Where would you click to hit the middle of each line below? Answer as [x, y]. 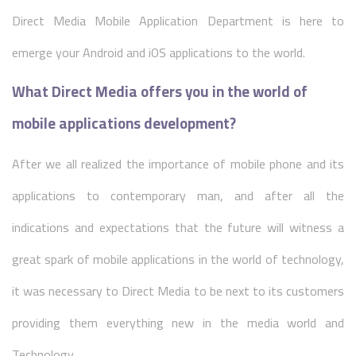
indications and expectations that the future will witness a [178, 227]
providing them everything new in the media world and [178, 323]
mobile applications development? [124, 124]
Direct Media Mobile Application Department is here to [178, 21]
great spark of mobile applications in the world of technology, [178, 259]
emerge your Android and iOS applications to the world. [159, 52]
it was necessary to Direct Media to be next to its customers [178, 291]
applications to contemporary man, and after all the [178, 195]
